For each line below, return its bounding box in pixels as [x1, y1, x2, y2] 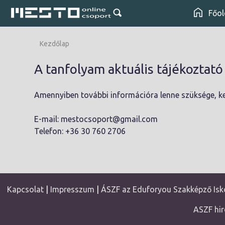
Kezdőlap [40, 40, 69, 48]
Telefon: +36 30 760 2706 [34, 127, 126, 136]
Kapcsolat [7, 185, 44, 194]
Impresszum [50, 185, 94, 194]
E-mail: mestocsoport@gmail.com [34, 115, 158, 124]
